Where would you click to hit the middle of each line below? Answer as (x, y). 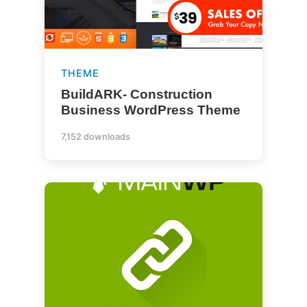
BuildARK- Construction (136, 94)
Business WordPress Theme (150, 110)
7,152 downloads (95, 137)
